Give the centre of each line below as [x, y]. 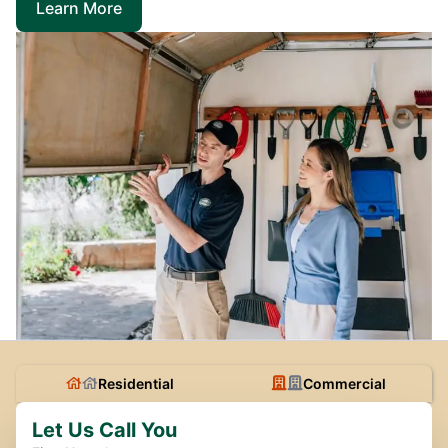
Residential [136, 383]
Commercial [344, 383]
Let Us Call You [104, 429]
